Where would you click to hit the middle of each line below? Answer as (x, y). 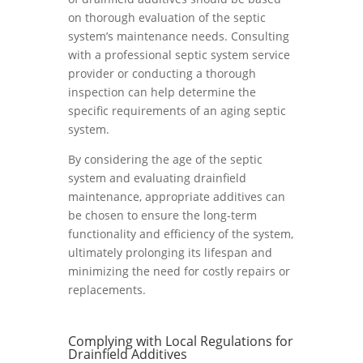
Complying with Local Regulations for (181, 341)
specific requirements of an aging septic (177, 111)
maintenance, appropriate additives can (177, 196)
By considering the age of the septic (165, 159)
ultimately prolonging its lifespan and (170, 252)
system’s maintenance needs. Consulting (179, 36)
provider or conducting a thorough (162, 73)
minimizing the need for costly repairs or (179, 271)
